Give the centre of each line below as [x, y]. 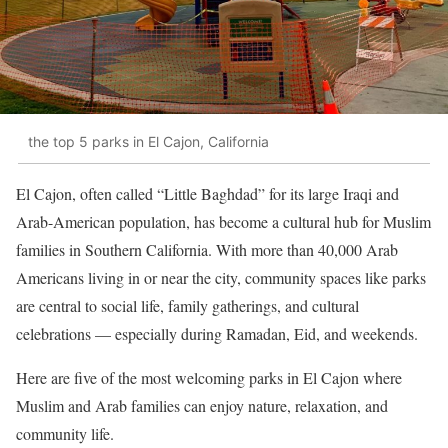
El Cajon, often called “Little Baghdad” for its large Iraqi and [207, 193]
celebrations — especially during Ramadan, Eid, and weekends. [217, 333]
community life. [65, 433]
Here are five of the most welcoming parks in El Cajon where [209, 377]
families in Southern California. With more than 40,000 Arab [207, 249]
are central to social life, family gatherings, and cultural [187, 305]
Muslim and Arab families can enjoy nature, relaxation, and [202, 405]
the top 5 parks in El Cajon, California [148, 142]
